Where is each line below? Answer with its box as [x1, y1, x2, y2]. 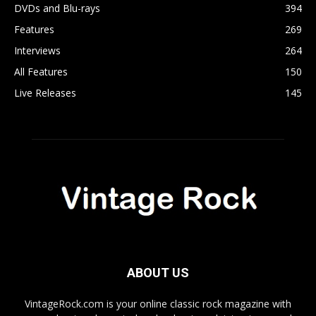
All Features [14, 64, 68, 78]
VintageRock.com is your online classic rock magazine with [25, 296, 291, 310]
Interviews [14, 43, 61, 57]
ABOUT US [127, 265, 189, 280]
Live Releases [14, 85, 76, 99]
